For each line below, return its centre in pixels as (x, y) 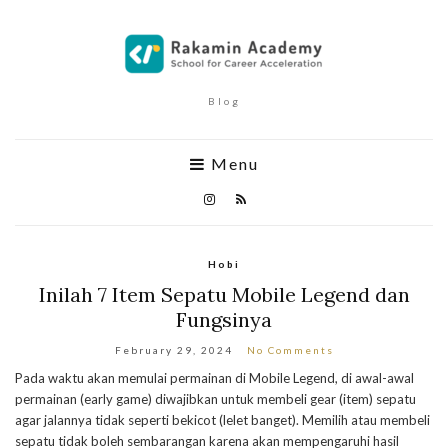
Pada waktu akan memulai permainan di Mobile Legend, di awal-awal (214, 378)
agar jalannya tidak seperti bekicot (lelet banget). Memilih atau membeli (222, 420)
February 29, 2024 (173, 350)
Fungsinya (224, 319)
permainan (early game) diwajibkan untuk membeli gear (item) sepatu (215, 399)
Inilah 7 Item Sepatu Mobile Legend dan (224, 294)
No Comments (290, 350)
